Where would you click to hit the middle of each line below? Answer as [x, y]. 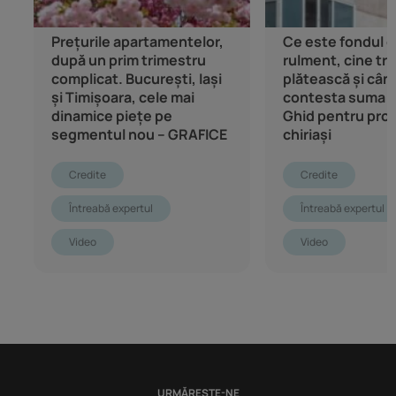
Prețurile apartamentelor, [137, 42]
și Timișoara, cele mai [123, 98]
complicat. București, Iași [137, 79]
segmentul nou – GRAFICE [139, 135]
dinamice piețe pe [112, 116]
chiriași [308, 135]
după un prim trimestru [129, 61]
